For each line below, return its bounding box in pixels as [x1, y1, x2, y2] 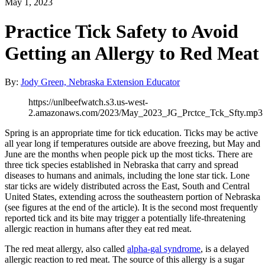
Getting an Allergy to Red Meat [5, 42, 259, 64]
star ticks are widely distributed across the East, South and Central [5, 181, 250, 192]
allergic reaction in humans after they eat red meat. [5, 224, 192, 234]
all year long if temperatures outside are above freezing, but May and [5, 138, 260, 149]
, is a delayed [201, 244, 249, 254]
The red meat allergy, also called [5, 244, 127, 254]
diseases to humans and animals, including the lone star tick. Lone [5, 170, 250, 181]
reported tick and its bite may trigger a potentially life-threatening [5, 213, 245, 224]
